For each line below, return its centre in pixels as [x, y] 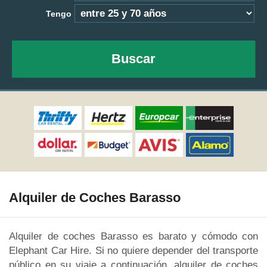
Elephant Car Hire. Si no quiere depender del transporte [133, 250]
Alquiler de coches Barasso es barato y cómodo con [133, 236]
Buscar [133, 59]
